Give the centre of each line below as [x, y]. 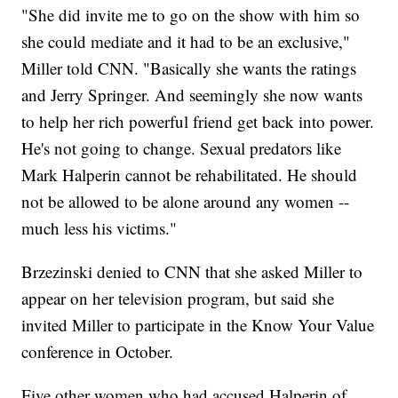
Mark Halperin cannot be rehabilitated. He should [190, 175]
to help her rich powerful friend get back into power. [198, 122]
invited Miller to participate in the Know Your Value [198, 325]
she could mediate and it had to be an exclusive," [186, 42]
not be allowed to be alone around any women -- [186, 202]
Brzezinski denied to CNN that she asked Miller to [192, 272]
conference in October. [98, 352]
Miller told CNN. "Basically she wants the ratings [189, 68]
